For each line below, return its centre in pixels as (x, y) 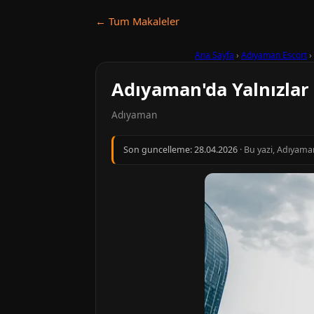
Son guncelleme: (159, 150)
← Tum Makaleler (137, 21)
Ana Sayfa (214, 55)
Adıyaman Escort (274, 55)
